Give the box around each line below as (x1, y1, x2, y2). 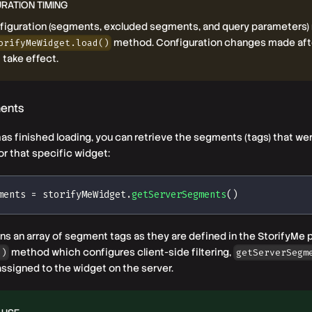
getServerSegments (132, 187, 226, 201)
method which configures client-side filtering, (9, 245, 234, 258)
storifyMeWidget (37, 187, 126, 201)
